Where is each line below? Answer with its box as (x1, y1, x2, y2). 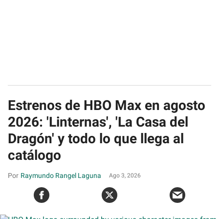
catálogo (8, 147, 61, 163)
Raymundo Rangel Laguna (21, 171, 101, 179)
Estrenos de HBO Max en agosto (8, 97, 205, 113)
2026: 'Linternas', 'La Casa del (8, 113, 188, 130)
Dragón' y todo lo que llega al (8, 130, 184, 147)
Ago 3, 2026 (109, 172, 141, 179)
